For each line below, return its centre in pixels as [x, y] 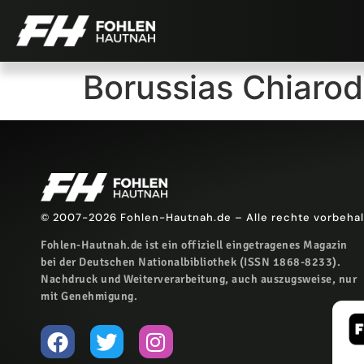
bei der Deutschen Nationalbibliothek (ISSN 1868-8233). [191, 262]
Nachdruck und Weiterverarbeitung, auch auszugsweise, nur [199, 279]
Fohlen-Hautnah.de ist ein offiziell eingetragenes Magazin [194, 245]
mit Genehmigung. [89, 297]
